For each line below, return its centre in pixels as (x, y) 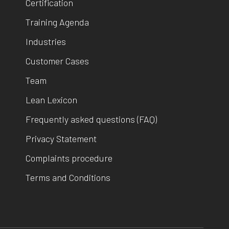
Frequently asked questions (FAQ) (91, 119)
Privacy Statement (61, 139)
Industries (46, 41)
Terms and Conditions (68, 177)
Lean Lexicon (51, 100)
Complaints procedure (69, 158)
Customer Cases (57, 61)
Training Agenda (57, 22)
